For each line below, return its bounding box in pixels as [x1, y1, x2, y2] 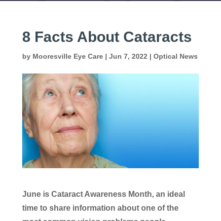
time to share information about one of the [22, 203, 179, 212]
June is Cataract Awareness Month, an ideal [22, 189, 185, 198]
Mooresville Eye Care [32, 52, 103, 61]
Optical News [153, 52, 198, 61]
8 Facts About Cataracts [22, 29, 192, 45]
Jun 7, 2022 [109, 52, 147, 61]
